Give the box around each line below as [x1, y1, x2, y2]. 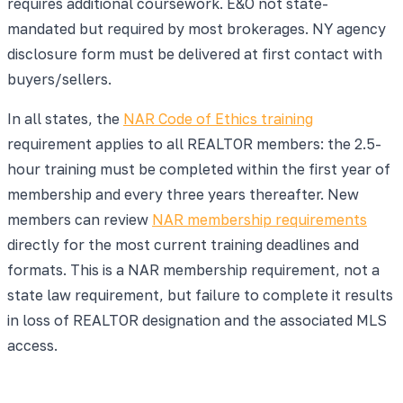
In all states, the [7, 109, 123, 128]
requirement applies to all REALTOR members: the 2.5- [7, 134, 381, 153]
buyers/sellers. [7, 69, 112, 88]
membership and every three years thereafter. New [7, 184, 359, 203]
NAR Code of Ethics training [123, 109, 313, 128]
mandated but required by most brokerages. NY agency [7, 19, 386, 38]
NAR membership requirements [152, 210, 367, 228]
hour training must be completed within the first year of [7, 159, 390, 178]
